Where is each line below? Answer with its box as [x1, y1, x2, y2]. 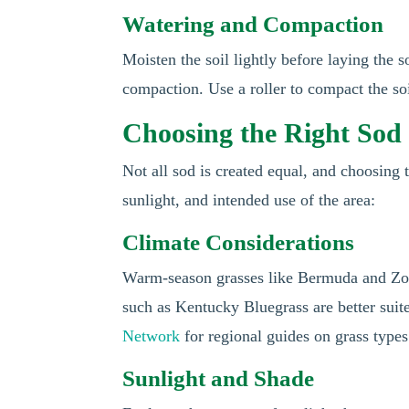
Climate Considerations [122, 230, 355, 255]
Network [122, 327, 181, 345]
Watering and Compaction [122, 12, 384, 37]
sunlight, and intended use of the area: [122, 191, 376, 209]
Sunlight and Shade [122, 366, 315, 391]
